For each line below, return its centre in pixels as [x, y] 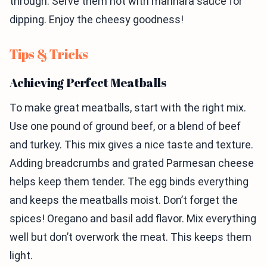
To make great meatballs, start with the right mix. [128, 108]
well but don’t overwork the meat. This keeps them [131, 237]
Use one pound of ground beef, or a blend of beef [125, 126]
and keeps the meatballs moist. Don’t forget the [124, 200]
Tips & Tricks [49, 54]
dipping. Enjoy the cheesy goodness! [97, 19]
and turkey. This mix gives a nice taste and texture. [131, 145]
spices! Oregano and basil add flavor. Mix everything [133, 218]
